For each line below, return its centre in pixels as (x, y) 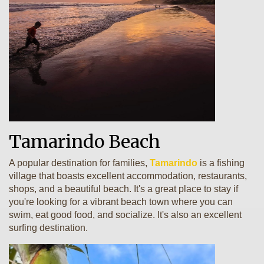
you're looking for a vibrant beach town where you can (121, 202)
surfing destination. (48, 228)
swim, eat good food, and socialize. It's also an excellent (125, 215)
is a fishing (221, 163)
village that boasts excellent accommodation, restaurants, (128, 176)
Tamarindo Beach (85, 141)
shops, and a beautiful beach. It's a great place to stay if (123, 189)
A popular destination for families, (79, 163)
